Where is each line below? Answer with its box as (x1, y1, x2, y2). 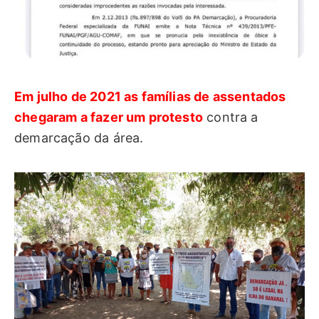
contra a (203, 110, 258, 125)
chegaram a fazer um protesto (14, 110, 204, 125)
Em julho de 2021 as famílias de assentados (14, 89, 286, 105)
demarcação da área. (14, 130, 144, 146)
